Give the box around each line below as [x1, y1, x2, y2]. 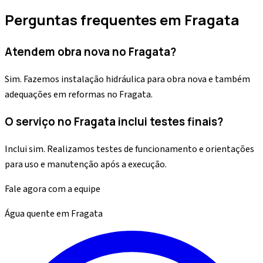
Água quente [5, 207, 55, 221]
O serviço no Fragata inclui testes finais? [5, 114, 223, 130]
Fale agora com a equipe [5, 183, 100, 196]
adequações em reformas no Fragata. [5, 87, 153, 101]
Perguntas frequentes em [5, 9, 184, 29]
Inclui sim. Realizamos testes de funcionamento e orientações [5, 143, 254, 156]
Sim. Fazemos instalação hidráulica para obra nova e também [5, 72, 250, 86]
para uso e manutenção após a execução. [5, 158, 167, 171]
